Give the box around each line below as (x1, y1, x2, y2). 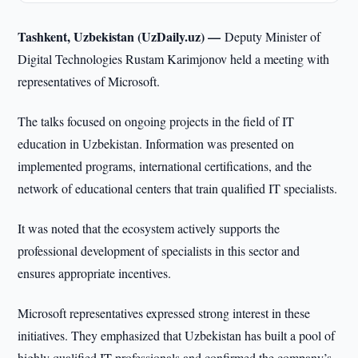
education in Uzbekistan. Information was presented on (18, 135, 295, 152)
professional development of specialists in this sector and (18, 242, 300, 259)
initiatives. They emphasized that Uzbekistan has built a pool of (18, 327, 336, 344)
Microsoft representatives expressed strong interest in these (18, 304, 311, 321)
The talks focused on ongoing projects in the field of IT (18, 113, 295, 129)
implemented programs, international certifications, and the (18, 157, 312, 174)
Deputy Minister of (225, 28, 321, 45)
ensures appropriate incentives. (18, 265, 172, 281)
